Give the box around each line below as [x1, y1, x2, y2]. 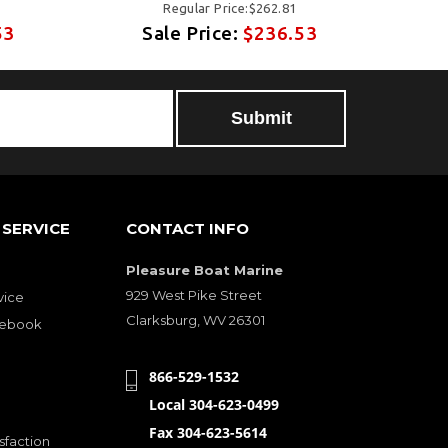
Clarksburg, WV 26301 [126, 312, 265, 329]
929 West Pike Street [126, 287, 262, 304]
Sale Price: [142, 22, 244, 45]
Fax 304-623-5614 [149, 423, 267, 443]
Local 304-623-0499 [149, 395, 279, 415]
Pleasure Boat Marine [126, 262, 283, 279]
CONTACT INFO [126, 219, 249, 239]
